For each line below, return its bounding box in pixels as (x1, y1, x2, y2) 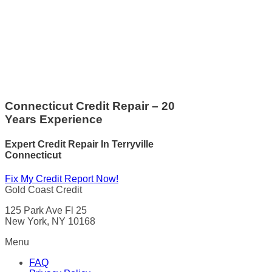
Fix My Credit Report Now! (5, 174, 118, 185)
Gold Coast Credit (5, 185, 82, 195)
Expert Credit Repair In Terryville (5, 139, 154, 150)
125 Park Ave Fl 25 (5, 205, 87, 216)
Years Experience (5, 112, 103, 126)
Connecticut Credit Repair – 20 (5, 99, 175, 112)
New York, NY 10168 (5, 216, 95, 227)
